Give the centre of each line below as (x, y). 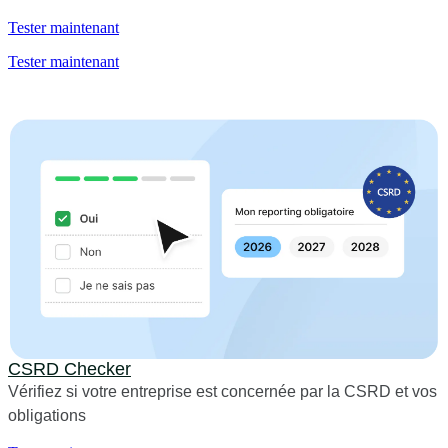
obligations (47, 415)
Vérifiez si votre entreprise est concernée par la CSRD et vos (222, 391)
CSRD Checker (69, 368)
